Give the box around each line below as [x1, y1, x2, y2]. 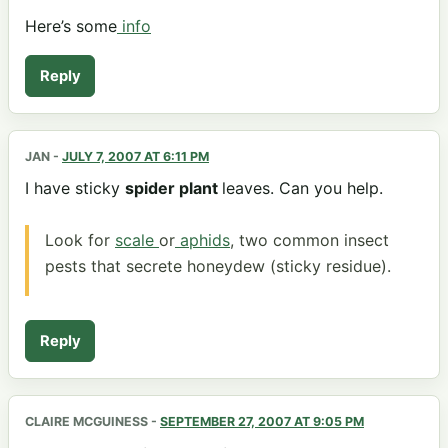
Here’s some [25, 16, 117, 37]
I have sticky [25, 178, 125, 199]
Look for [45, 229, 115, 250]
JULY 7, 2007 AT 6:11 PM [62, 148, 209, 164]
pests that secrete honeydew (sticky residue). [45, 255, 391, 276]
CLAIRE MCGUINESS [25, 413, 148, 429]
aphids [175, 229, 230, 250]
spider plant [125, 178, 222, 199]
